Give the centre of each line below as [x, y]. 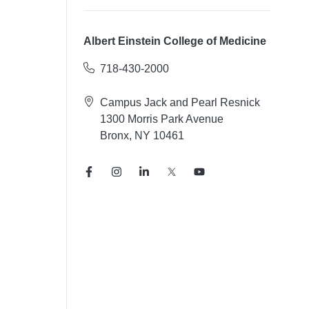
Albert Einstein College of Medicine [175, 41]
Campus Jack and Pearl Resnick [180, 103]
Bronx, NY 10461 [142, 136]
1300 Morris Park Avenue [161, 119]
